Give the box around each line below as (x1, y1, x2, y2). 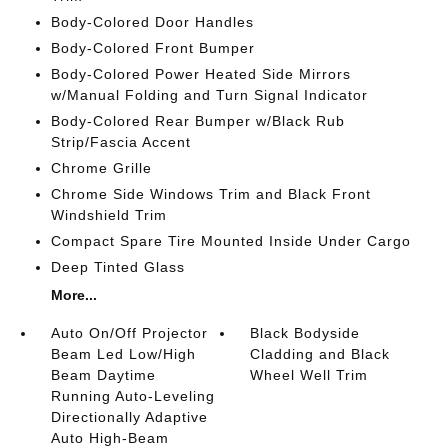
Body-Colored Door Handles (50, 13, 254, 30)
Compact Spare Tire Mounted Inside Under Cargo (50, 232, 411, 249)
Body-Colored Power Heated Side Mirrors (50, 65, 351, 82)
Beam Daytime (50, 366, 156, 383)
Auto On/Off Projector (50, 324, 208, 341)
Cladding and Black (250, 345, 391, 362)
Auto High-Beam (50, 429, 169, 446)
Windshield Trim (50, 206, 167, 223)
